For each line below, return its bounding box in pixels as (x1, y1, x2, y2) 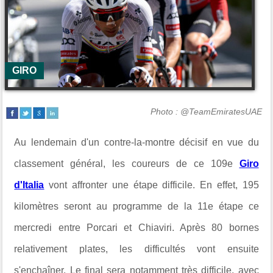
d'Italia (14, 180, 44, 190)
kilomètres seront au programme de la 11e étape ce (14, 201, 259, 211)
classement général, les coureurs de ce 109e (14, 158, 233, 169)
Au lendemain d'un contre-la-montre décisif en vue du (14, 137, 259, 147)
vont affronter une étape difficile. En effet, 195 (44, 180, 259, 190)
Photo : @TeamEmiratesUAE (150, 107, 262, 116)
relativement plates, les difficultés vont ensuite (14, 244, 259, 254)
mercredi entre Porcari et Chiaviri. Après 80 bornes (14, 222, 259, 233)
